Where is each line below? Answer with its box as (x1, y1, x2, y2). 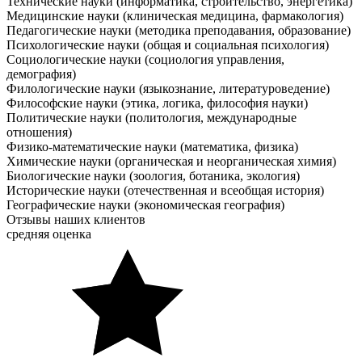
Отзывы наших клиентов (6, 212, 145, 226)
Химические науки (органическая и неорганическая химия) (6, 154, 336, 168)
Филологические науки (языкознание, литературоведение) (6, 81, 330, 95)
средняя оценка (6, 226, 91, 241)
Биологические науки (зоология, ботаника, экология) (6, 168, 300, 183)
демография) (6, 66, 76, 81)
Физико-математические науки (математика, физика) (6, 139, 298, 154)
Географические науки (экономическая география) (6, 197, 284, 212)
